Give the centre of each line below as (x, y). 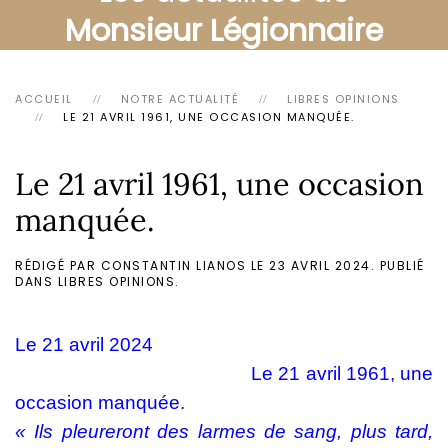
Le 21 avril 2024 (84, 344)
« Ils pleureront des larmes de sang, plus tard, (224, 431)
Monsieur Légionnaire (224, 30)
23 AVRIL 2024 (320, 265)
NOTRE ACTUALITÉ (179, 99)
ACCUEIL (44, 99)
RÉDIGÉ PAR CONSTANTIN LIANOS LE (142, 265)
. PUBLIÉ (397, 265)
